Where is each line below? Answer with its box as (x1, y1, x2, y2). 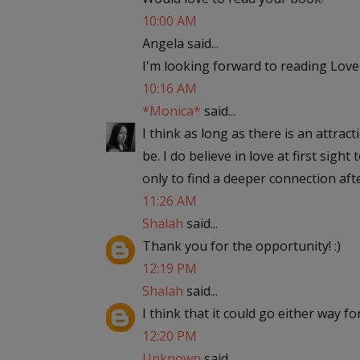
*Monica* (142, 102, 201, 120)
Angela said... (142, 35, 219, 52)
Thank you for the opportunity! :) (142, 237, 341, 255)
